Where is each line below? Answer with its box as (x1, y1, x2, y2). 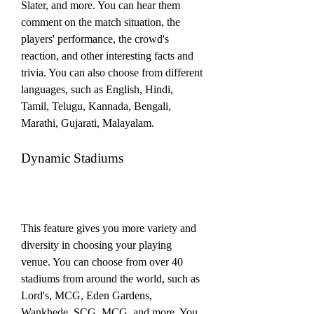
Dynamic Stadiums (21, 150, 123, 165)
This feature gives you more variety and (21, 221, 196, 234)
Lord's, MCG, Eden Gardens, (21, 289, 152, 301)
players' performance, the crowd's (21, 32, 169, 45)
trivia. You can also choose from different (21, 66, 203, 78)
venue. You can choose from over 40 (21, 255, 183, 268)
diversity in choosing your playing (21, 238, 172, 251)
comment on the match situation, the (21, 15, 180, 28)
